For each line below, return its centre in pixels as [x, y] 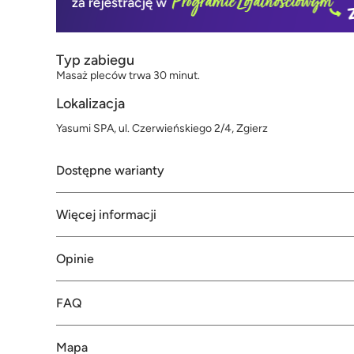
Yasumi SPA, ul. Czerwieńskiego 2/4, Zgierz [162, 129]
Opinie [75, 259]
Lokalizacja [90, 104]
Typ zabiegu [95, 60]
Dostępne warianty [110, 171]
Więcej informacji [106, 215]
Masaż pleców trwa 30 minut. [128, 76]
